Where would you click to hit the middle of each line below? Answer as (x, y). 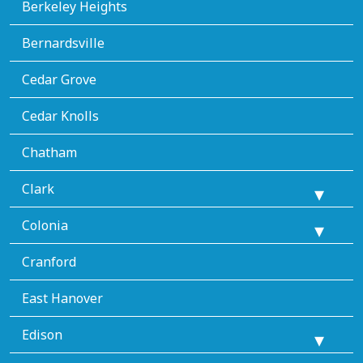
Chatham (49, 152)
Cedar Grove (59, 79)
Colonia (45, 225)
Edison (42, 334)
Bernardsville (63, 43)
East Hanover (62, 298)
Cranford (49, 261)
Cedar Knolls (60, 115)
